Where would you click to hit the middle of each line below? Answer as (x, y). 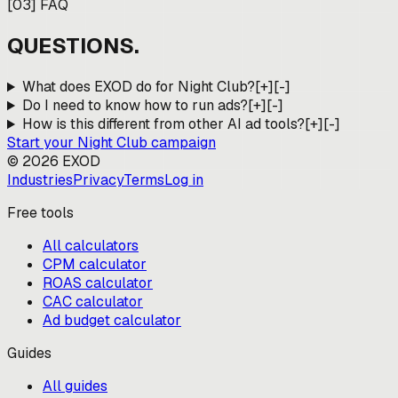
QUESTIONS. (73, 46)
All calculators (91, 246)
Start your (42, 143)
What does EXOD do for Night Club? (138, 87)
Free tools (40, 213)
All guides (75, 386)
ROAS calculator (98, 283)
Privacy (98, 180)
